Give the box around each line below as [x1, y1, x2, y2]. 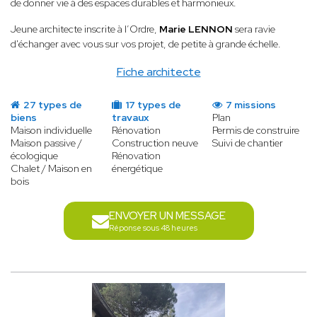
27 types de [21, 98, 82, 112]
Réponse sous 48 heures [108, 223, 197, 234]
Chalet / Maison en [11, 162, 92, 175]
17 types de [122, 98, 181, 112]
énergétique [111, 162, 163, 175]
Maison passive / [11, 137, 82, 150]
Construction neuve [111, 137, 198, 150]
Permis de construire [212, 124, 300, 137]
